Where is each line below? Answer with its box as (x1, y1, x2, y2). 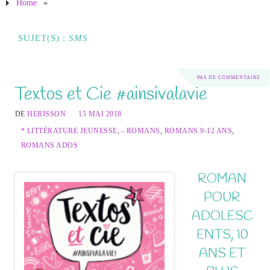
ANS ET (199, 245, 245, 263)
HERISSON (27, 110, 66, 119)
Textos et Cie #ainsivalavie (14, 82, 207, 107)
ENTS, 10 (196, 227, 248, 244)
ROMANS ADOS (20, 141, 78, 150)
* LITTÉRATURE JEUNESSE (20, 127, 118, 136)
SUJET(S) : (18, 33, 69, 43)
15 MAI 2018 (78, 110, 122, 119)
